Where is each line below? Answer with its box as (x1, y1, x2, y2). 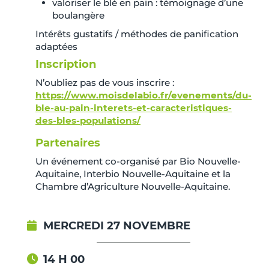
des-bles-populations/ (35, 114, 141, 126)
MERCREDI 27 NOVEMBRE (43, 218, 191, 232)
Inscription (35, 57, 96, 71)
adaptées (35, 40, 77, 52)
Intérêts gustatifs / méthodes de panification (35, 28, 238, 40)
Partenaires (35, 136, 100, 150)
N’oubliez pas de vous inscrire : (35, 76, 174, 88)
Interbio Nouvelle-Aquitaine (83, 168, 209, 180)
